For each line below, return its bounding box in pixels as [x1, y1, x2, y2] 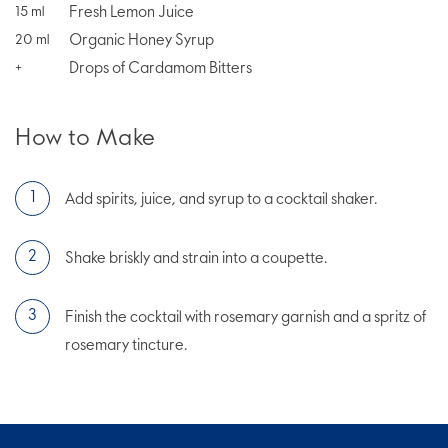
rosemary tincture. [65, 337, 187, 354]
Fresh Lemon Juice [69, 4, 194, 21]
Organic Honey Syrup [69, 32, 214, 49]
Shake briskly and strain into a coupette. [65, 250, 327, 267]
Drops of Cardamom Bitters [69, 60, 252, 77]
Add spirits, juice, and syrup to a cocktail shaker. [65, 191, 377, 208]
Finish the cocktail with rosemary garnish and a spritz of [65, 309, 426, 326]
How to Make [15, 127, 156, 151]
